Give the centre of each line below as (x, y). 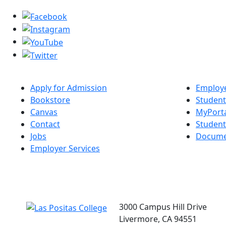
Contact (45, 124)
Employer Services (65, 148)
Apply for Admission (69, 88)
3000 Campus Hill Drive (163, 207)
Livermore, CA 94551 (158, 219)
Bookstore (50, 100)
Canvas (44, 112)
